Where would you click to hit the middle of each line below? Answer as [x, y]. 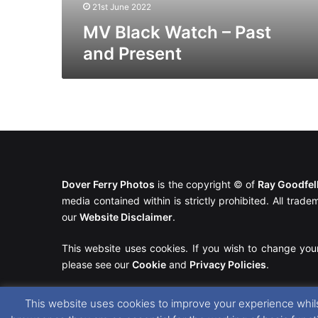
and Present [132, 53]
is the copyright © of [207, 185]
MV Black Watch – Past [177, 32]
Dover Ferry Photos [109, 185]
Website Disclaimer [126, 217]
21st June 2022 [122, 7]
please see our [97, 265]
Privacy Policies [228, 265]
